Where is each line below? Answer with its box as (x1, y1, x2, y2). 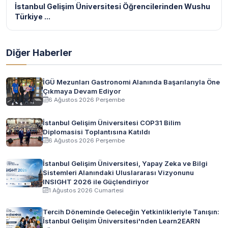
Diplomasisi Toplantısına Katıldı (43, 127, 150, 136)
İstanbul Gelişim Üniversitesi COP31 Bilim (43, 118, 181, 127)
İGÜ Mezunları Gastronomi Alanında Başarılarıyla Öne (43, 77, 220, 86)
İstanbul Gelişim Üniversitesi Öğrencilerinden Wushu (15, 2, 210, 11)
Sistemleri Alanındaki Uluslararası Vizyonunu (43, 168, 194, 177)
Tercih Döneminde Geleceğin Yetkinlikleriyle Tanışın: (43, 207, 219, 216)
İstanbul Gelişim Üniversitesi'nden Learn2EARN (43, 216, 200, 225)
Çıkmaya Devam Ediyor (43, 87, 121, 95)
